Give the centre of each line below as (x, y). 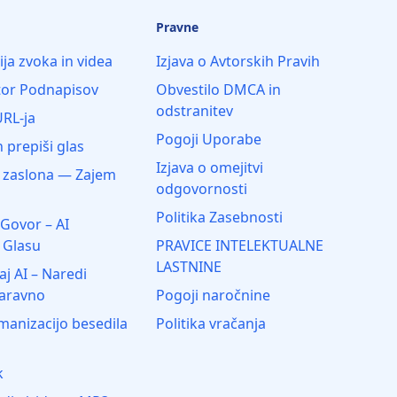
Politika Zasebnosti (219, 217)
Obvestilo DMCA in (218, 90)
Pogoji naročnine (213, 295)
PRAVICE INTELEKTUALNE (240, 245)
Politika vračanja (211, 323)
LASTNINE (189, 267)
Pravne (177, 27)
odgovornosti (202, 189)
